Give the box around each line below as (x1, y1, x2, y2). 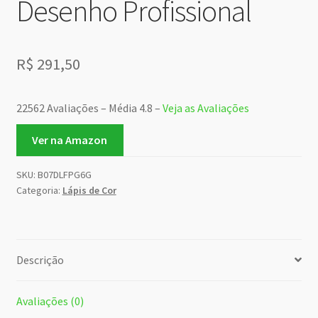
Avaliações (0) (16, 293, 84, 308)
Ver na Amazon (32, 132, 108, 147)
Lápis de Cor (62, 183, 116, 197)
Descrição (16, 252, 64, 267)
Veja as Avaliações (162, 101, 249, 116)
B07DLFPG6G (37, 168, 92, 181)
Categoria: (16, 183, 62, 197)
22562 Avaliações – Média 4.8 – (16, 101, 163, 116)
